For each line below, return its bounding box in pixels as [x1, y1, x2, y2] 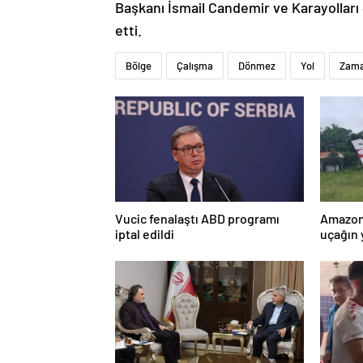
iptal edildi [115, 226, 174, 242]
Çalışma [177, 59, 213, 73]
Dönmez [238, 59, 275, 73]
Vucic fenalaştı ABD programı [115, 211, 280, 227]
